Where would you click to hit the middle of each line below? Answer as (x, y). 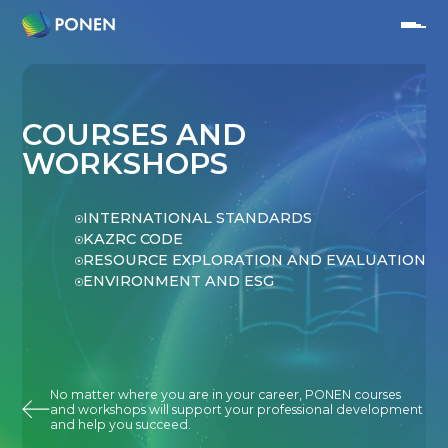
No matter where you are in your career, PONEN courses (226, 394)
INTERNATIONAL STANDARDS (197, 218)
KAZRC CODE (132, 239)
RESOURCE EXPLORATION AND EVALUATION (254, 260)
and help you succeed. (121, 424)
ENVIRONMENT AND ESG (178, 281)
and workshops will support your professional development (237, 409)
